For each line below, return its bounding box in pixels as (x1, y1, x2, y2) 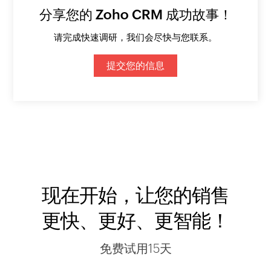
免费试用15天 (99, 241, 172, 256)
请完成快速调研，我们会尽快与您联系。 (54, 32, 217, 43)
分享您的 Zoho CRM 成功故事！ (39, 7, 232, 23)
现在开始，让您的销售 (42, 184, 229, 207)
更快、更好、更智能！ (42, 209, 229, 232)
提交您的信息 (106, 60, 165, 72)
